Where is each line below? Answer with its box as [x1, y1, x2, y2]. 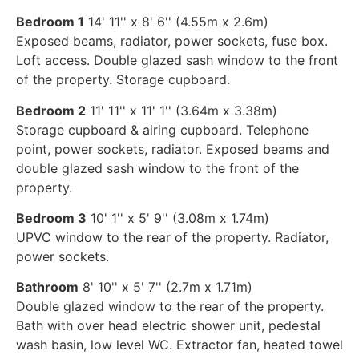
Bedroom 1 [16, 14, 84, 30]
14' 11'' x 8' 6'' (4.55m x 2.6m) [88, 14, 268, 30]
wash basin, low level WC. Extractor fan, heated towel [16, 337, 343, 353]
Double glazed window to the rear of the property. [16, 298, 324, 315]
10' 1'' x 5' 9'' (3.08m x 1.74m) [91, 209, 269, 226]
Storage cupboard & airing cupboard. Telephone [16, 121, 309, 138]
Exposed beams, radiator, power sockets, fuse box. [16, 33, 328, 50]
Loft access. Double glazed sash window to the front [16, 52, 338, 69]
